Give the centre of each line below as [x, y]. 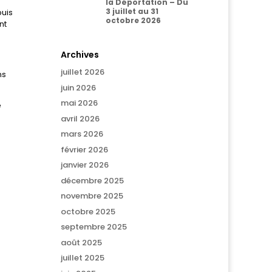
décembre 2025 [93, 180]
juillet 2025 [83, 258]
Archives [80, 55]
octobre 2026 [134, 20]
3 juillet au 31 [132, 11]
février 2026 [85, 149]
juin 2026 [79, 87]
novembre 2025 [92, 196]
